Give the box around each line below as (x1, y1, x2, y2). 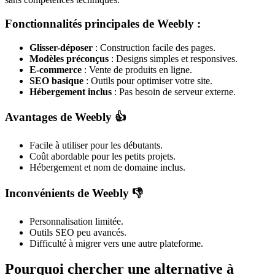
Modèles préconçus (29, 53, 109, 64)
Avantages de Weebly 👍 (5, 110, 126, 124)
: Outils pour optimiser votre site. (83, 75, 212, 86)
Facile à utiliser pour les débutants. (29, 140, 163, 151)
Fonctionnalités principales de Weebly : (5, 17, 201, 30)
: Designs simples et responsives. (109, 53, 238, 64)
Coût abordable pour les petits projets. (29, 151, 176, 162)
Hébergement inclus (29, 86, 112, 97)
